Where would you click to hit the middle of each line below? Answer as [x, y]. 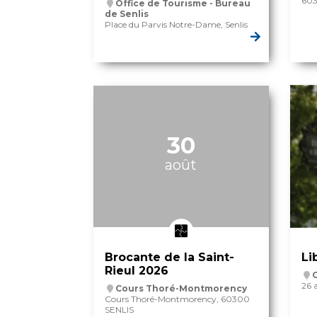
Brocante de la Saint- [169, 258]
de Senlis [127, 14]
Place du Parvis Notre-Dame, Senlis [176, 25]
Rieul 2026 [137, 271]
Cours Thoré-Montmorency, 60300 [177, 299]
